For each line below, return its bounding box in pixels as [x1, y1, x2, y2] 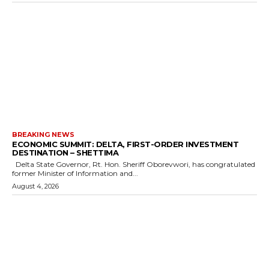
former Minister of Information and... [12, 168, 138, 178]
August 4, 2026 [12, 181, 59, 190]
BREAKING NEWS [12, 130, 74, 139]
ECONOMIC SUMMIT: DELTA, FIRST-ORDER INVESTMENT [12, 139, 238, 149]
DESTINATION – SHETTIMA [12, 147, 118, 157]
